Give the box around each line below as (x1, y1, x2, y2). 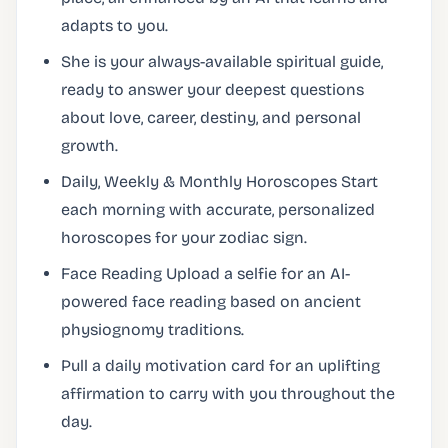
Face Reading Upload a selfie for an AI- (61, 264, 350, 283)
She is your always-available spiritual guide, (61, 52, 383, 71)
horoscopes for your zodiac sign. (61, 228, 307, 247)
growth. (61, 136, 118, 155)
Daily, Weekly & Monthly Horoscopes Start (61, 172, 378, 191)
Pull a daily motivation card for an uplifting (61, 356, 380, 375)
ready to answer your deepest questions (61, 80, 364, 99)
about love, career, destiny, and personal (61, 108, 361, 127)
